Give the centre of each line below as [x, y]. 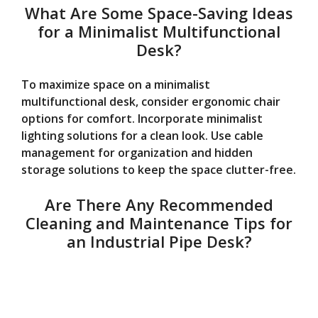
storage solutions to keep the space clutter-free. [159, 169]
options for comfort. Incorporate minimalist [142, 118]
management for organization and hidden [137, 152]
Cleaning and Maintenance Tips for [159, 223]
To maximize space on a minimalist [116, 84]
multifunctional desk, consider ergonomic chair [151, 101]
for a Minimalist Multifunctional [159, 31]
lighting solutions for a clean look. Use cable [142, 135]
